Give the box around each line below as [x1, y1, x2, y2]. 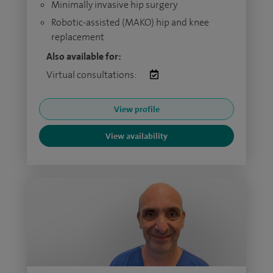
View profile [113, 104, 160, 115]
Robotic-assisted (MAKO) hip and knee [51, 16, 209, 29]
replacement [51, 30, 104, 43]
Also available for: [46, 50, 121, 63]
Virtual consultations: [46, 68, 138, 81]
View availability [105, 130, 168, 141]
